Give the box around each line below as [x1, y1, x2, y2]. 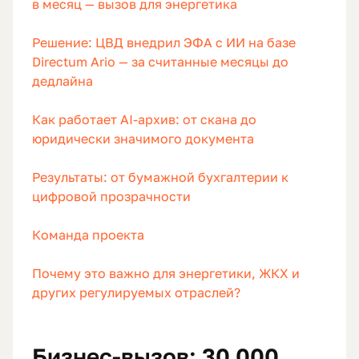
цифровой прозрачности [32, 188, 191, 205]
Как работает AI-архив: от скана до [32, 111, 256, 128]
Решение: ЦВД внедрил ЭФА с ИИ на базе [32, 34, 296, 51]
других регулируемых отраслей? [32, 284, 240, 301]
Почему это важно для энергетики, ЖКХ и [32, 265, 300, 282]
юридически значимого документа [32, 131, 254, 147]
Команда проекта [32, 227, 144, 244]
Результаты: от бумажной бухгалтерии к [32, 169, 288, 186]
